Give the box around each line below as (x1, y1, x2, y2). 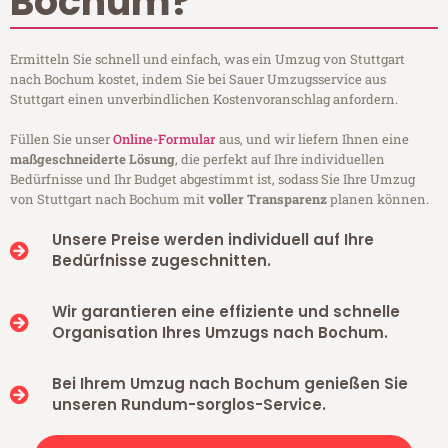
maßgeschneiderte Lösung (10, 150, 175, 169)
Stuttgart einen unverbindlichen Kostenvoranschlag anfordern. (10, 90, 398, 109)
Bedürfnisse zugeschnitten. (51, 250, 271, 272)
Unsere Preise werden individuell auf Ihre (51, 229, 374, 251)
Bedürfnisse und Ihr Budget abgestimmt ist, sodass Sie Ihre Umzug (10, 170, 415, 189)
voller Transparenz (208, 190, 327, 209)
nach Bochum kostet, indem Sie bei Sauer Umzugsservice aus (10, 70, 386, 89)
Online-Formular (113, 130, 216, 149)
